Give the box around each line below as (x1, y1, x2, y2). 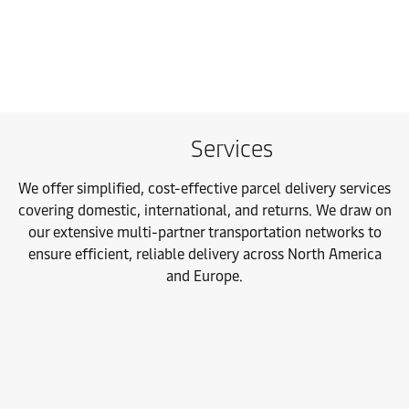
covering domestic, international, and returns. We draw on (17, 202, 392, 219)
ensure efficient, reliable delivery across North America (27, 246, 382, 263)
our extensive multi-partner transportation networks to (27, 224, 382, 241)
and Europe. (166, 267, 243, 285)
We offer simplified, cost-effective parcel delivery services (18, 180, 391, 197)
